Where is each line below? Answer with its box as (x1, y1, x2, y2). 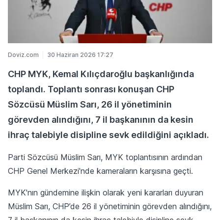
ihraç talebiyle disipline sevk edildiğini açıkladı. (8, 129, 209, 140)
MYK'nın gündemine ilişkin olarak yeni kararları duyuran (8, 187, 203, 197)
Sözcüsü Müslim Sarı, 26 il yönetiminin (8, 99, 172, 110)
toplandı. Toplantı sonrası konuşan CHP (8, 83, 174, 94)
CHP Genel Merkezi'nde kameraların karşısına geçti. (8, 165, 193, 176)
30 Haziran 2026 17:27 (47, 51, 113, 58)
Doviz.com (8, 51, 39, 58)
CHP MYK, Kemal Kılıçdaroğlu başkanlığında (8, 68, 194, 79)
